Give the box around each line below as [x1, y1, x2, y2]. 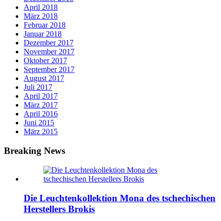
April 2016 [24, 110, 58, 118]
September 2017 [24, 65, 74, 74]
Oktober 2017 [24, 56, 67, 65]
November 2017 [24, 47, 74, 56]
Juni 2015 [24, 118, 54, 127]
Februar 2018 [24, 21, 66, 30]
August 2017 [24, 74, 64, 83]
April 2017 [24, 92, 58, 101]
